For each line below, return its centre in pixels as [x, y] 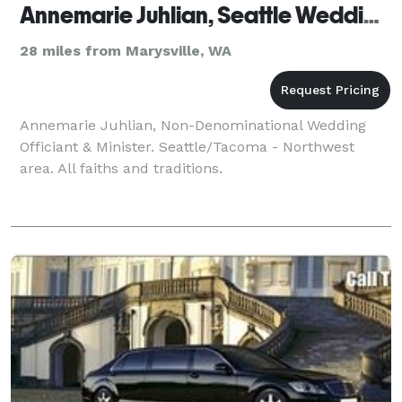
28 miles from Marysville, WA [126, 50]
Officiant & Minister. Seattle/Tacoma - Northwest [187, 146]
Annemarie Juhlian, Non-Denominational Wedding [193, 125]
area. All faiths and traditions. [121, 168]
